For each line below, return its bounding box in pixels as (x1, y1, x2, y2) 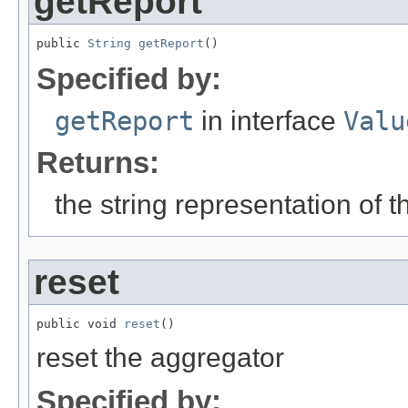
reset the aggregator (36, 342, 284, 372)
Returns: (36, 145, 159, 179)
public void (36, 316, 124, 331)
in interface (194, 105, 343, 136)
